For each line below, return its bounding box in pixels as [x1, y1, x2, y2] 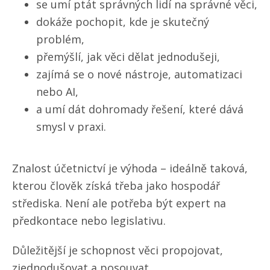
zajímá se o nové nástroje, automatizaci [36, 67, 242, 82]
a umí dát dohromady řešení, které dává [36, 102, 243, 117]
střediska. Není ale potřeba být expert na [12, 196, 226, 211]
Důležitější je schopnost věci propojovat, [12, 243, 223, 258]
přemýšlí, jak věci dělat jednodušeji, [36, 49, 220, 64]
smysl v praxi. [36, 119, 106, 134]
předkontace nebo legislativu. [12, 213, 166, 228]
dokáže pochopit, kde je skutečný [36, 14, 209, 30]
